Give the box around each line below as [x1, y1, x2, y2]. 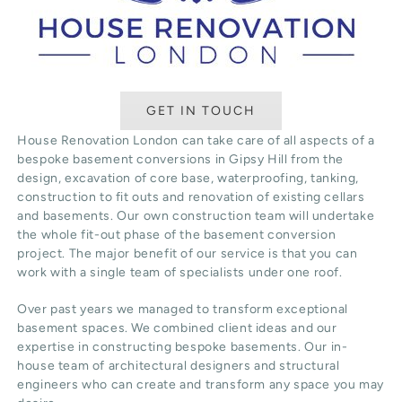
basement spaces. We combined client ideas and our [17, 320, 337, 336]
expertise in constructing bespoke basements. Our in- [17, 339, 348, 355]
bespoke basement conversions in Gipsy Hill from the [17, 152, 344, 168]
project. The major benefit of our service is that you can [17, 246, 358, 262]
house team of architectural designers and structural [17, 358, 340, 374]
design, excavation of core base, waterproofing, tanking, [17, 170, 359, 187]
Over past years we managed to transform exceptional [17, 301, 348, 318]
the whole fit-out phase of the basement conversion [17, 227, 336, 243]
